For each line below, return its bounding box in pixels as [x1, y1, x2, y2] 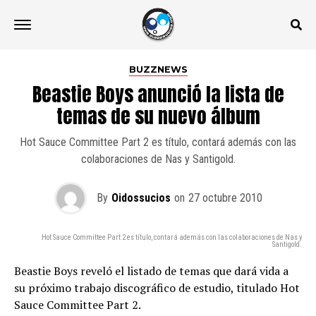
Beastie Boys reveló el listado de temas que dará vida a [14, 263, 288, 279]
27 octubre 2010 [188, 191, 262, 205]
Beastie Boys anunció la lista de [32, 80, 284, 109]
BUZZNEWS [128, 64, 188, 75]
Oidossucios [111, 191, 171, 205]
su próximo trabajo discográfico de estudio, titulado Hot [14, 280, 300, 296]
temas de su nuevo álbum [56, 102, 260, 130]
